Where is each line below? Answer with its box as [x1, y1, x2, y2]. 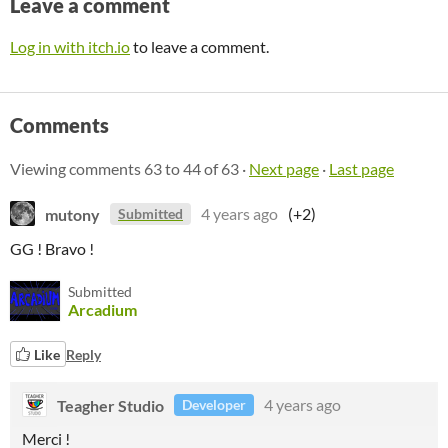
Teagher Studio [57, 395, 164, 414]
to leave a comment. [130, 37, 269, 56]
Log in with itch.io [10, 37, 130, 56]
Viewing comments [10, 159, 144, 178]
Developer [182, 396, 246, 413]
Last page [329, 159, 394, 178]
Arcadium [68, 300, 137, 319]
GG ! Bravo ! [10, 239, 94, 258]
